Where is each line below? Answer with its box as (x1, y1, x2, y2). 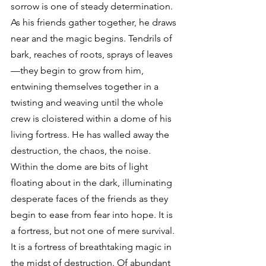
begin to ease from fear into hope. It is (11, 209, 175, 220)
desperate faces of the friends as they (11, 193, 170, 204)
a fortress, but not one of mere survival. (11, 225, 177, 236)
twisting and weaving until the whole (11, 97, 166, 108)
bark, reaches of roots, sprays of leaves (11, 49, 173, 60)
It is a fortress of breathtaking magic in (11, 241, 174, 252)
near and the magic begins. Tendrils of (11, 33, 175, 44)
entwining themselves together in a (11, 81, 161, 92)
